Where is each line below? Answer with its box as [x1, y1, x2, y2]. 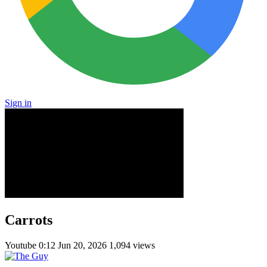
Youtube [5, 240, 39, 250]
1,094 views [109, 240, 155, 250]
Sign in [5, 98, 32, 108]
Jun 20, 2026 [58, 240, 107, 250]
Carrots [5, 212, 52, 228]
